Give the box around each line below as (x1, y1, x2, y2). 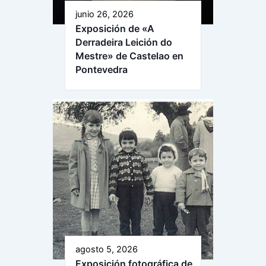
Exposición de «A (75, 22, 154, 34)
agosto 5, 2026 (75, 243, 138, 255)
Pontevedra (75, 63, 128, 75)
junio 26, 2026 (75, 8, 134, 20)
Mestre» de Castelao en (75, 49, 183, 62)
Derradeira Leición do (75, 36, 172, 48)
